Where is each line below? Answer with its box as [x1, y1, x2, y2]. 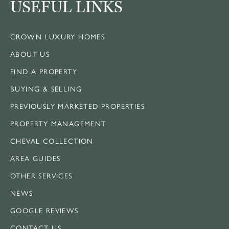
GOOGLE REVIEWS [10, 204, 79, 215]
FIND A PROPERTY [10, 65, 77, 76]
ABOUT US [10, 48, 50, 59]
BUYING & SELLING [10, 83, 82, 94]
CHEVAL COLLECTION [10, 135, 94, 146]
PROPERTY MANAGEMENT [10, 118, 106, 128]
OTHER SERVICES [10, 170, 73, 180]
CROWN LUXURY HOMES [10, 31, 105, 41]
